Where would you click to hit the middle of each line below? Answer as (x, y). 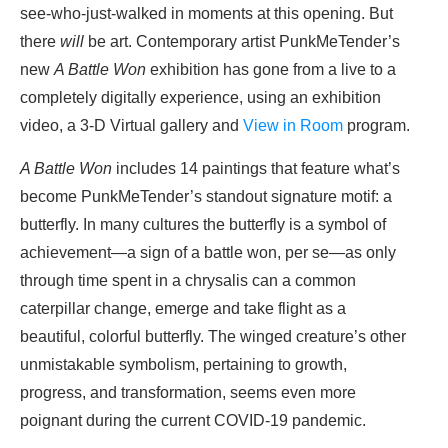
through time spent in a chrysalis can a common (188, 281)
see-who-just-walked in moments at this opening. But (206, 14)
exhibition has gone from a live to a (271, 70)
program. (376, 126)
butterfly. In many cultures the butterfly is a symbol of (203, 225)
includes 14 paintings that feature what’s (256, 169)
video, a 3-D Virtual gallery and (131, 126)
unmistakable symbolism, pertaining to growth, (183, 365)
